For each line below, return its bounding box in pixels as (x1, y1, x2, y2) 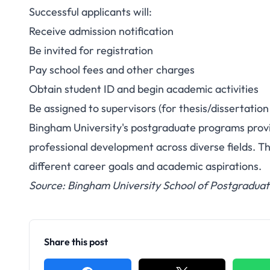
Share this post (44, 236, 108, 248)
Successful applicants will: (29, 5, 152, 19)
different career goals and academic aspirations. (29, 159, 262, 173)
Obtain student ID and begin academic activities (29, 82, 259, 96)
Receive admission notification (29, 24, 174, 38)
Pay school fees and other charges (29, 63, 195, 77)
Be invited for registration (29, 43, 153, 57)
